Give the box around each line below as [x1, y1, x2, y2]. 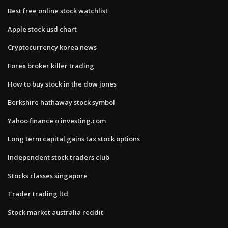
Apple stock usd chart [8, 24, 77, 34]
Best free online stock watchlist [8, 6, 108, 15]
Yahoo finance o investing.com [8, 116, 106, 125]
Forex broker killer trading [8, 61, 94, 70]
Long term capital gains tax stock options [8, 134, 140, 144]
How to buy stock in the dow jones [8, 79, 117, 89]
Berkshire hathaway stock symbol [8, 97, 115, 107]
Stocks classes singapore [8, 170, 88, 180]
